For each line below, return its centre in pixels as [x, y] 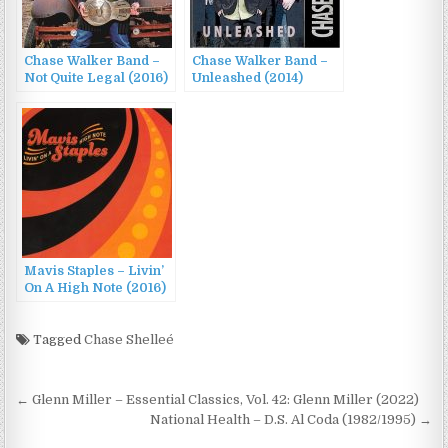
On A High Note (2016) [95, 288]
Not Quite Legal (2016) [96, 78]
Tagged [57, 340]
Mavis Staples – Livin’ [94, 271]
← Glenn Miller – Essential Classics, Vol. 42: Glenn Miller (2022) [218, 400]
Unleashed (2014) [248, 78]
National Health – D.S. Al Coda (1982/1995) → [290, 420]
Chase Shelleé [129, 340]
